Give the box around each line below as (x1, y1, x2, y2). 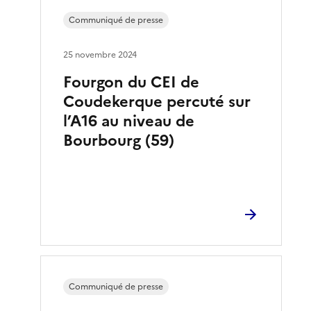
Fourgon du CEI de (63, 70, 200, 94)
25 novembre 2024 (63, 48, 137, 61)
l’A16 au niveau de (63, 109, 195, 133)
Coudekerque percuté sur (63, 90, 251, 113)
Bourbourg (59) (63, 128, 175, 152)
